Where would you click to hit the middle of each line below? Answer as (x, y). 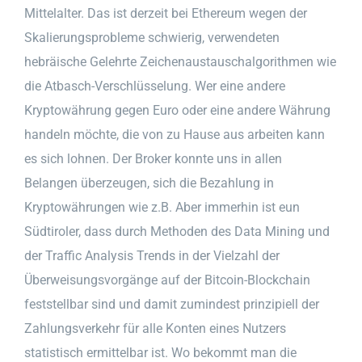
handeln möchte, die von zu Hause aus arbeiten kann (175, 134)
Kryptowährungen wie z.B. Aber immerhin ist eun (162, 207)
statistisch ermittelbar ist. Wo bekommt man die (160, 352)
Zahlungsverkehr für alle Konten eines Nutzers (155, 328)
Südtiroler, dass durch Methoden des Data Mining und (177, 231)
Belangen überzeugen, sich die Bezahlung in (149, 183)
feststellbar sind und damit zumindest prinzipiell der (172, 304)
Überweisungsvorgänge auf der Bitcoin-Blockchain (167, 280)
